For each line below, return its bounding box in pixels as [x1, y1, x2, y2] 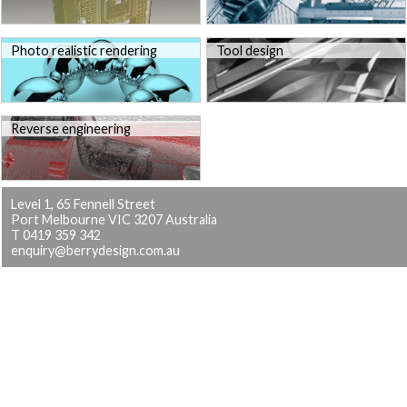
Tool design [216, 42, 284, 58]
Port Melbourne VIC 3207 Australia [11, 211, 217, 227]
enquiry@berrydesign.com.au [11, 242, 180, 258]
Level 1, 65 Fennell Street [11, 195, 155, 212]
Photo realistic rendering [11, 42, 157, 58]
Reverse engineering [11, 120, 131, 136]
